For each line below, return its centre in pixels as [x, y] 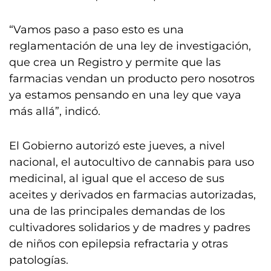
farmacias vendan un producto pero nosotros [132, 79]
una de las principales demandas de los [117, 211]
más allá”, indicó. [55, 111]
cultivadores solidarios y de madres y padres [130, 227]
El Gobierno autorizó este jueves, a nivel [117, 146]
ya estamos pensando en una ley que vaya [125, 95]
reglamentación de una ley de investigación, [130, 46]
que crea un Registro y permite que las [115, 62]
